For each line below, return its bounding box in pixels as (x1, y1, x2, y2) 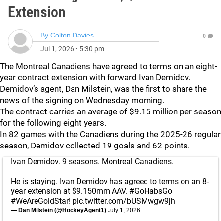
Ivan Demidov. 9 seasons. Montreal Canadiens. (11, 157, 174, 166)
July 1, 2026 (108, 207, 140, 214)
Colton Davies (50, 31, 94, 39)
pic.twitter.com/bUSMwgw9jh (73, 196, 175, 206)
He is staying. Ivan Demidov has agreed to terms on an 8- (11, 177, 209, 186)
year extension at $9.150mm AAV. (11, 186, 129, 196)
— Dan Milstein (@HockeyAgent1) (11, 207, 108, 214)
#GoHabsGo (129, 186, 172, 196)
